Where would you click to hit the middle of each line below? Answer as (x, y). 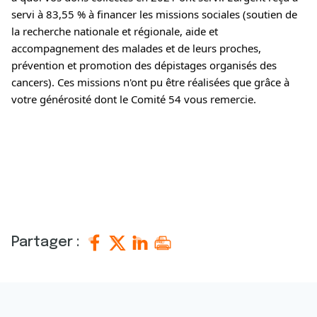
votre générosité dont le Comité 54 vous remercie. (134, 99)
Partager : (47, 242)
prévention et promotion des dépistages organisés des (144, 65)
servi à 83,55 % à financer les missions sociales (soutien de (154, 14)
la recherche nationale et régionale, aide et (115, 31)
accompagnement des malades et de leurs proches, (136, 48)
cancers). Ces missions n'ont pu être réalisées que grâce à (150, 82)
